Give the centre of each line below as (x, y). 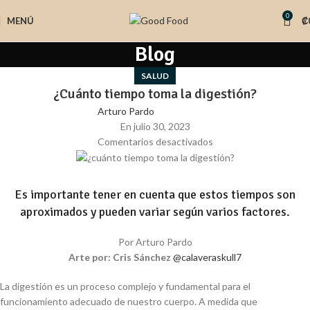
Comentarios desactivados (155, 142)
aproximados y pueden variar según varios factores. (155, 212)
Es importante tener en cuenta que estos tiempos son (155, 195)
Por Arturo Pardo (155, 242)
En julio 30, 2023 (155, 126)
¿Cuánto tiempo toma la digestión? (155, 94)
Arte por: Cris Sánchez (121, 257)
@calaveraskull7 (207, 257)
